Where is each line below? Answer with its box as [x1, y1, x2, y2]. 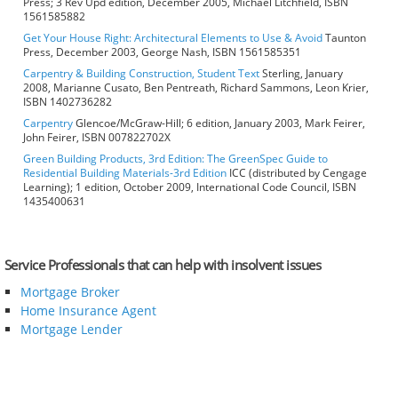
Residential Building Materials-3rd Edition [23, 165, 227, 181]
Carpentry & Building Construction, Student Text [23, 66, 259, 82]
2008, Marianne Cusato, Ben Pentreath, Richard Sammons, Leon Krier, [23, 80, 369, 96]
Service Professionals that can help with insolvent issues [4, 256, 322, 275]
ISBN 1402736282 [23, 94, 112, 110]
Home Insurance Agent [20, 302, 156, 320]
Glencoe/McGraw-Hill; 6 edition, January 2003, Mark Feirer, [73, 115, 365, 131]
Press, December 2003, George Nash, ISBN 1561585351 [23, 44, 301, 60]
